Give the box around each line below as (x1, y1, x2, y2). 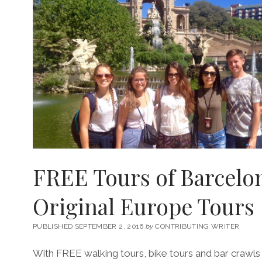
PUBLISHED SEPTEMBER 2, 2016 (33, 222, 146, 230)
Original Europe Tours (33, 191, 254, 221)
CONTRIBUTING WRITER (153, 222, 240, 230)
